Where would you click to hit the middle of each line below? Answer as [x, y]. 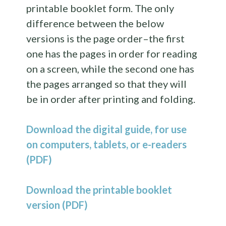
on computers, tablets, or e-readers [107, 144]
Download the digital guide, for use [107, 129]
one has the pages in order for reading [112, 53]
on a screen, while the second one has [110, 69]
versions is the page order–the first [106, 38]
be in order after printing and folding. [111, 99]
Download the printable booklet [99, 190]
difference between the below [95, 23]
